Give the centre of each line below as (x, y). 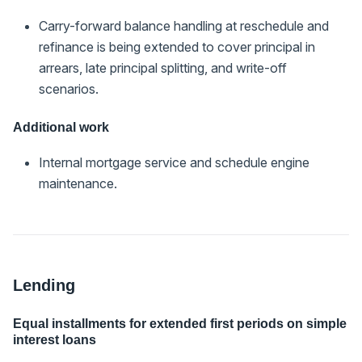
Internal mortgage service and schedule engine (174, 162)
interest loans (55, 339)
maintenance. (78, 183)
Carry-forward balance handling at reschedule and (184, 25)
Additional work (61, 127)
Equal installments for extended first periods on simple (180, 323)
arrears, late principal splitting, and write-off (163, 67)
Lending (44, 285)
